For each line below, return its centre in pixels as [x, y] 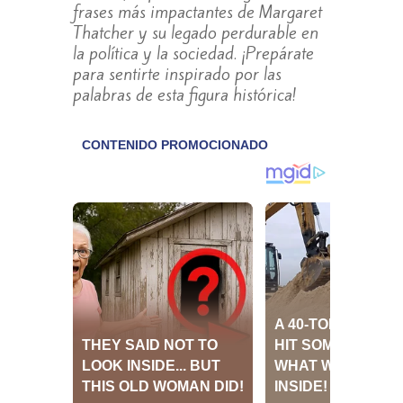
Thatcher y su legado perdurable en [195, 33]
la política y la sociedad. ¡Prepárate [193, 54]
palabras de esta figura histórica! [184, 95]
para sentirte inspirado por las [177, 74]
